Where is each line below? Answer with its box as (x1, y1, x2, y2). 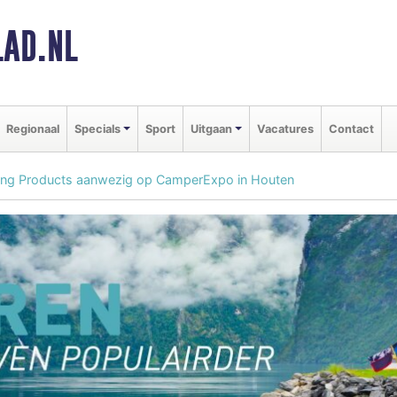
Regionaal (6, 121, 59, 136)
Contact (328, 121, 374, 136)
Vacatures (256, 121, 314, 136)
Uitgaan (190, 121, 232, 136)
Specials (74, 121, 121, 136)
